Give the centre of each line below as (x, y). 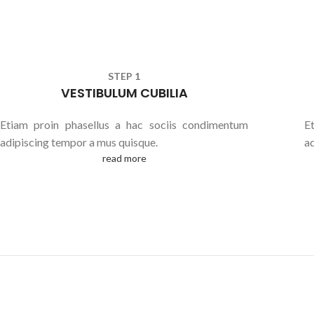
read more (124, 158)
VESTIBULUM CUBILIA (124, 93)
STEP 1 (124, 76)
